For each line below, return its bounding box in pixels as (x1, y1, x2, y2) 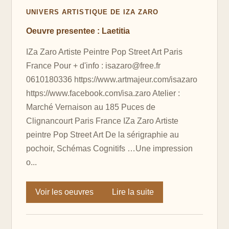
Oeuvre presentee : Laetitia (26, 27, 130, 36)
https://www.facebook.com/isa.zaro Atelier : (26, 89, 180, 98)
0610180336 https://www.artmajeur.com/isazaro (26, 75, 197, 84)
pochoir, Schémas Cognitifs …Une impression (26, 144, 193, 153)
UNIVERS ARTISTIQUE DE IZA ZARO (26, 8, 159, 16)
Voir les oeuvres (35, 188, 94, 197)
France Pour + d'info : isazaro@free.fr (26, 61, 161, 71)
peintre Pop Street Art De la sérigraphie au (26, 130, 179, 140)
